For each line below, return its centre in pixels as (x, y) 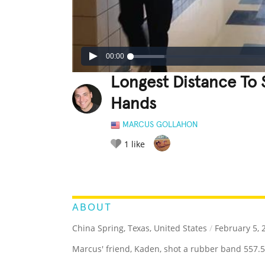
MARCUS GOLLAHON (160, 125)
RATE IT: (122, 170)
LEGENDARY (163, 170)
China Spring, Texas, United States (140, 228)
